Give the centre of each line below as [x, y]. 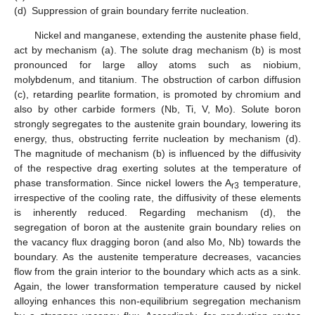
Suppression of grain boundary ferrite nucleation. [140, 10]
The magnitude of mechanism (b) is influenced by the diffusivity [157, 153]
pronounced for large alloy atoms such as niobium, [157, 64]
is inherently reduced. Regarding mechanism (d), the [157, 212]
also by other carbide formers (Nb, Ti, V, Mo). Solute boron [157, 109]
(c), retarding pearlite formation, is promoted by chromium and [157, 94]
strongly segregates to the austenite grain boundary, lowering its [157, 123]
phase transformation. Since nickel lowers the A [123, 182]
